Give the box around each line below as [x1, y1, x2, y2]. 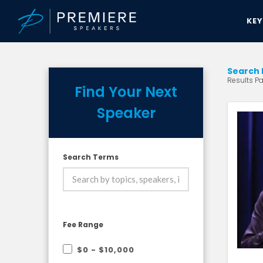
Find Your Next [75, 82, 177, 102]
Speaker [96, 103, 156, 123]
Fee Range [63, 220, 103, 230]
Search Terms [63, 152, 119, 162]
